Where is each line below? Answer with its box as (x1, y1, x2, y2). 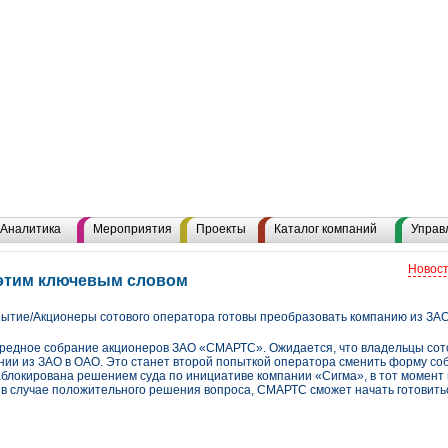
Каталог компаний (274, 222, 377, 236)
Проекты (196, 222, 246, 236)
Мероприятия (93, 222, 172, 236)
